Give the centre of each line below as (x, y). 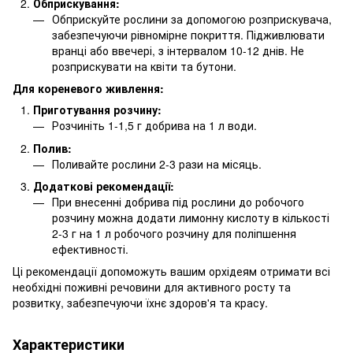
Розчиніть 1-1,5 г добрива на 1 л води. (154, 126)
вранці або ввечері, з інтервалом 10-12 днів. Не (178, 50)
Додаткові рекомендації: (104, 186)
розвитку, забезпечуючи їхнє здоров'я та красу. (140, 303)
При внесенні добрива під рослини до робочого (178, 201)
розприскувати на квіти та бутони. (144, 66)
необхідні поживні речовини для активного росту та (152, 287)
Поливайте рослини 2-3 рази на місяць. (157, 163)
